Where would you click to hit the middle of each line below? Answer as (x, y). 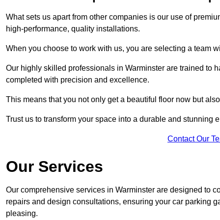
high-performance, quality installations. (73, 29)
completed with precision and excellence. (79, 80)
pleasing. (22, 214)
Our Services (55, 167)
